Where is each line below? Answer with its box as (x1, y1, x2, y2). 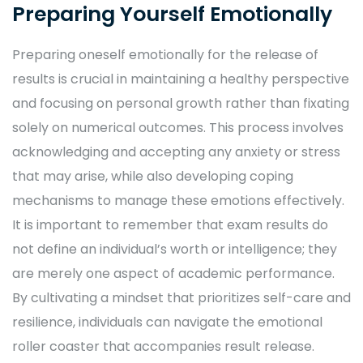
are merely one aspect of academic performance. (12, 264, 335, 284)
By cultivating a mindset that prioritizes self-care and (12, 288, 351, 308)
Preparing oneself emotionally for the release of (12, 45, 318, 65)
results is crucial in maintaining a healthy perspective (12, 70, 349, 89)
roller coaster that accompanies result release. (12, 337, 314, 357)
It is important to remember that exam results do (12, 216, 328, 235)
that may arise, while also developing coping (12, 167, 293, 186)
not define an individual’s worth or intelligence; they (12, 240, 337, 259)
